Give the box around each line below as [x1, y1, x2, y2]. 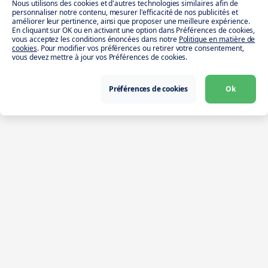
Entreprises [14, 252, 67, 262]
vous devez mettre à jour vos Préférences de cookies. [12, 52, 188, 62]
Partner [14, 230, 50, 240]
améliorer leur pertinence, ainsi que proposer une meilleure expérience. [12, 16, 250, 26]
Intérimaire [14, 208, 65, 218]
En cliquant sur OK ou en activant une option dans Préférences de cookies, [12, 25, 255, 35]
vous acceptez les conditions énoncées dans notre [12, 34, 177, 44]
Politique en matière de [178, 34, 255, 44]
